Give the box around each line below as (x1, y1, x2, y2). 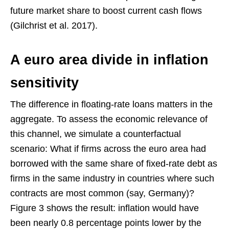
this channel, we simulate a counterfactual (10, 129, 181, 140)
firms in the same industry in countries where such (10, 173, 214, 184)
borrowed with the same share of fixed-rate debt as (10, 158, 217, 169)
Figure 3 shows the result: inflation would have (10, 203, 199, 214)
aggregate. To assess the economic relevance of (10, 114, 208, 125)
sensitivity (10, 75, 79, 91)
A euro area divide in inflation (10, 52, 209, 68)
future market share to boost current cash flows (10, 6, 202, 16)
